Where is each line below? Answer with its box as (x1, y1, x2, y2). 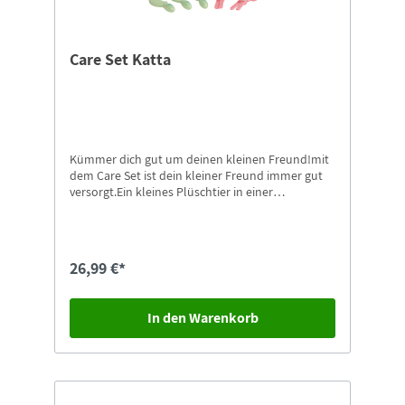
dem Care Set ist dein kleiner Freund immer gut (70, 167, 323, 184)
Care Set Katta (70, 49, 171, 71)
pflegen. (70, 216, 112, 233)
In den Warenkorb (146, 308, 259, 328)
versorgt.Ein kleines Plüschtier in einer (70, 184, 273, 201)
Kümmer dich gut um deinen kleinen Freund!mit (70, 151, 329, 168)
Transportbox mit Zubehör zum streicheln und (70, 200, 319, 217)
